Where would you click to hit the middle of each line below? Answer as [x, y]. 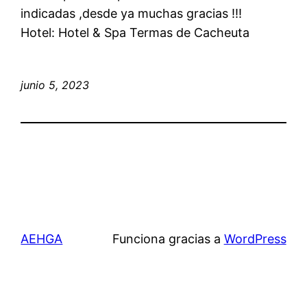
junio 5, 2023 [55, 85]
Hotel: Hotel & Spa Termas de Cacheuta [135, 32]
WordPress [255, 238]
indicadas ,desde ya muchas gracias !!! [132, 13]
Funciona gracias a [168, 238]
